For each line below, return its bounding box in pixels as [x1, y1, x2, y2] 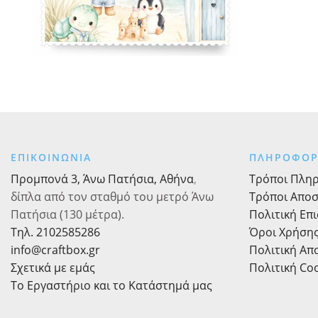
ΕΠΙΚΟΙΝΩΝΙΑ [11, 150, 92, 164]
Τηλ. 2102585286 [11, 224, 100, 240]
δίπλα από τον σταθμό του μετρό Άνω [11, 188, 214, 204]
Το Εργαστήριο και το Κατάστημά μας [11, 277, 212, 293]
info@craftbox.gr [11, 241, 100, 258]
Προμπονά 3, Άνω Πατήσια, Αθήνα [11, 170, 194, 187]
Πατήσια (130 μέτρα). [11, 206, 124, 222]
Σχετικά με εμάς [11, 259, 95, 275]
